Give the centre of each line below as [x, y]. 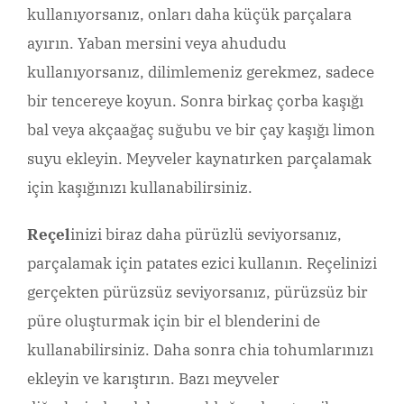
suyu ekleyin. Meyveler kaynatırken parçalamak [199, 159]
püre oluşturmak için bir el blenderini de [174, 321]
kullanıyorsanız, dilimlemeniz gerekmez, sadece [201, 73]
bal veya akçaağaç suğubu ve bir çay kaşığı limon [201, 130]
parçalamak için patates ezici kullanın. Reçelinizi [202, 264]
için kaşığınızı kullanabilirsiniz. [140, 188]
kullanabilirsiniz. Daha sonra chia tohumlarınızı [200, 350]
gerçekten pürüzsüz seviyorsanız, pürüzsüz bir [197, 293]
